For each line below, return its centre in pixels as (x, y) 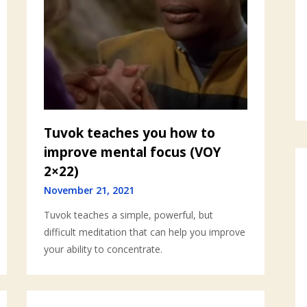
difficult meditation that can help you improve (145, 232)
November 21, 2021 (89, 191)
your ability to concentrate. (103, 249)
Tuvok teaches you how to (130, 133)
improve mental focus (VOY (133, 152)
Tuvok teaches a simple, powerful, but (129, 215)
